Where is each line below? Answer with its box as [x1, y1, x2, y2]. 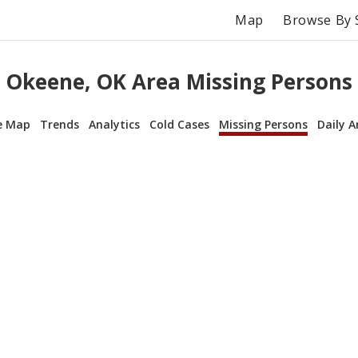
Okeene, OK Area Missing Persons [6, 67, 352, 97]
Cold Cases [149, 116, 209, 132]
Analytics [89, 116, 140, 132]
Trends [40, 116, 79, 132]
